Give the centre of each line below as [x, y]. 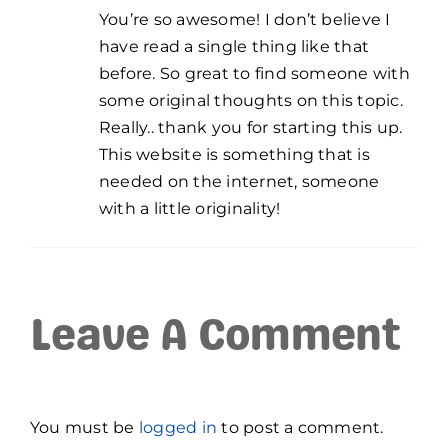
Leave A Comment [215, 339]
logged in [178, 427]
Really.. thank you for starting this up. [251, 128]
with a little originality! [190, 209]
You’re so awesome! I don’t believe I [245, 20]
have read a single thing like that [234, 47]
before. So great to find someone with [254, 74]
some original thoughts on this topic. [251, 101]
